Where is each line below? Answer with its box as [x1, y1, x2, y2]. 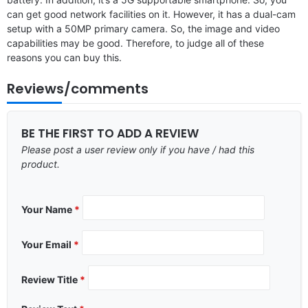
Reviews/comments [7, 78, 148, 98]
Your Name [21, 203, 74, 215]
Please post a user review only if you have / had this [21, 143, 254, 155]
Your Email [21, 238, 74, 250]
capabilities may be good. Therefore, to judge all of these [7, 36, 264, 49]
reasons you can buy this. [7, 51, 122, 63]
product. [21, 157, 60, 170]
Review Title [21, 273, 80, 285]
